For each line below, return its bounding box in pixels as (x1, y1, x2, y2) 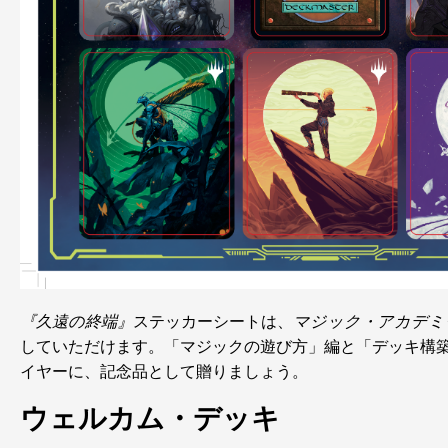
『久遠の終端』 (20, 310, 133, 333)
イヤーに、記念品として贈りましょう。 (20, 360, 308, 383)
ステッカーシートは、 (133, 310, 293, 333)
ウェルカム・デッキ (20, 402, 280, 436)
